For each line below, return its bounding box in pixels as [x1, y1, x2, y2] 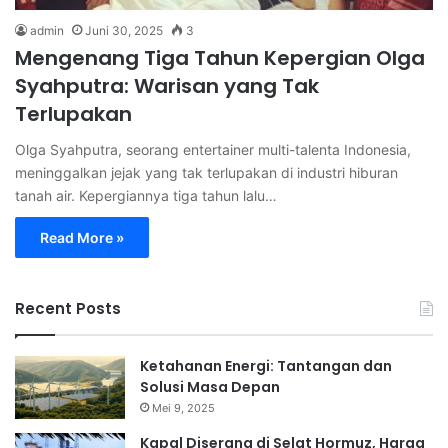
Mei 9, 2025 [152, 401, 215, 416]
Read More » [40, 229, 124, 247]
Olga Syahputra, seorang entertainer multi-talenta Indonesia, [15, 141, 411, 159]
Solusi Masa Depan [140, 377, 280, 398]
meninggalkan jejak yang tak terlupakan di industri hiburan [15, 164, 398, 182]
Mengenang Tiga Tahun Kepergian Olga [15, 44, 425, 73]
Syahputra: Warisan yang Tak [15, 72, 319, 101]
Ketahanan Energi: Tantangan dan [140, 356, 392, 377]
